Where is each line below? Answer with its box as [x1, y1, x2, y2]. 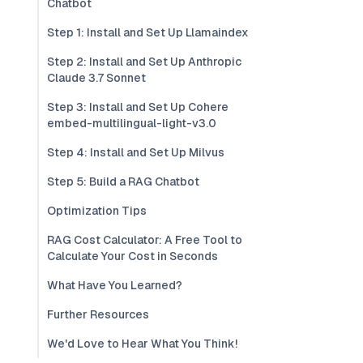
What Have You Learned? [47, 278, 182, 293]
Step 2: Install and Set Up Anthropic [47, 54, 241, 69]
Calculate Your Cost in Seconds [47, 249, 218, 263]
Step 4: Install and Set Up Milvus [47, 145, 224, 160]
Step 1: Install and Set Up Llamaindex [47, 25, 249, 40]
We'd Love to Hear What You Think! [47, 336, 237, 351]
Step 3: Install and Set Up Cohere [47, 100, 228, 114]
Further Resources [47, 307, 149, 322]
